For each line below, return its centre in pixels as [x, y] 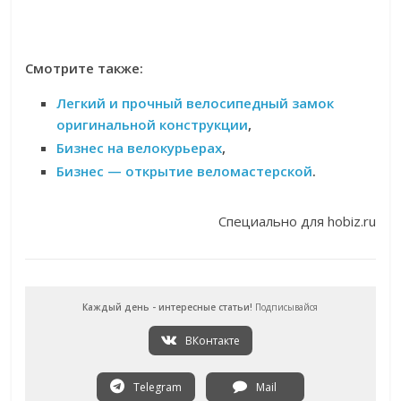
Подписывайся [286, 307]
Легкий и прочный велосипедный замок [196, 103]
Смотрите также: [85, 68]
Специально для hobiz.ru [297, 221]
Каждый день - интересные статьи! [168, 307]
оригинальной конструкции [153, 124]
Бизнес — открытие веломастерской [185, 171]
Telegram [156, 387]
